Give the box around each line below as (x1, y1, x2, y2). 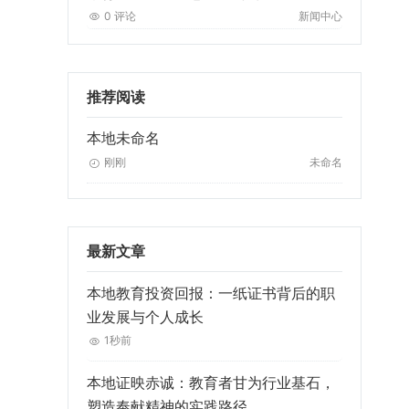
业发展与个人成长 (86, 308, 204, 327)
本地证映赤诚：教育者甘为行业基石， (86, 372, 335, 392)
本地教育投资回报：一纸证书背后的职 (86, 284, 335, 303)
